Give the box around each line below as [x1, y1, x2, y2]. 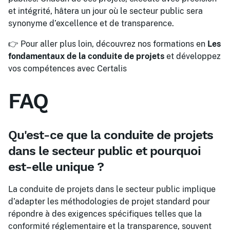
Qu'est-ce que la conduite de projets [8, 128, 213, 142]
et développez [164, 51, 221, 61]
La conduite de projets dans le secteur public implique [8, 184, 216, 194]
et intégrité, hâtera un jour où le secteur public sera [8, 6, 203, 16]
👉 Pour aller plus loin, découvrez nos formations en [8, 39, 207, 49]
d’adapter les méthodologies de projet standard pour [8, 197, 210, 206]
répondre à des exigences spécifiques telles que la [8, 209, 202, 219]
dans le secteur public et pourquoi [8, 144, 201, 158]
